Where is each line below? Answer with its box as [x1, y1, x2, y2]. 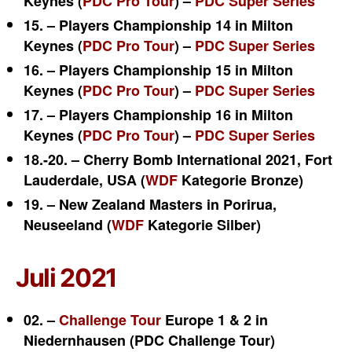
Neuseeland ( [24, 214, 112, 235]
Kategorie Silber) [144, 214, 261, 235]
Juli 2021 [16, 262, 118, 293]
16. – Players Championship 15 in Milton [24, 60, 293, 80]
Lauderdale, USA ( [24, 170, 145, 190]
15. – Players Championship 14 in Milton [24, 15, 293, 35]
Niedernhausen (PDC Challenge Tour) [24, 330, 275, 350]
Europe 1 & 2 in [161, 310, 268, 330]
